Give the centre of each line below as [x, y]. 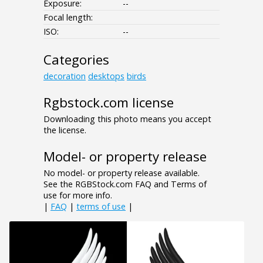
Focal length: [68, 17]
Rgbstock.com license [109, 102]
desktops [106, 76]
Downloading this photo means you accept [127, 119]
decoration [65, 76]
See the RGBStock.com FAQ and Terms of [125, 184]
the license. [65, 130]
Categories [76, 59]
